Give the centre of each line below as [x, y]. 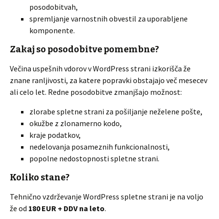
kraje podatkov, [55, 135]
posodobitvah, [54, 7]
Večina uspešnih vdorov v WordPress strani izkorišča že [100, 68]
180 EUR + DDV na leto [66, 208]
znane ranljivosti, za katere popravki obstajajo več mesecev [109, 80]
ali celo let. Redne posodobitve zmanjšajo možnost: [96, 92]
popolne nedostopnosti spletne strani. [94, 158]
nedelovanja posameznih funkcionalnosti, [99, 147]
